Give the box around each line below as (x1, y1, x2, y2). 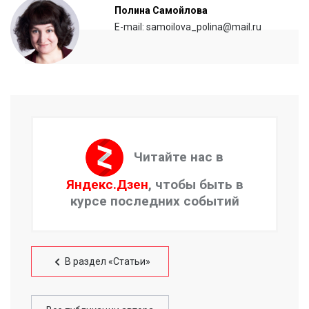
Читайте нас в (134, 148, 223, 165)
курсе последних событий (70, 192, 239, 209)
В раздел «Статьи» (65, 255, 150, 267)
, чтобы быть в (148, 176, 243, 192)
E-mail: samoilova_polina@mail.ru (114, 21, 261, 32)
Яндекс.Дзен (66, 176, 148, 192)
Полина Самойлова (114, 4, 208, 16)
